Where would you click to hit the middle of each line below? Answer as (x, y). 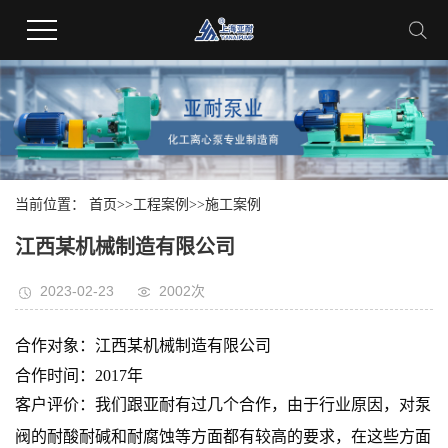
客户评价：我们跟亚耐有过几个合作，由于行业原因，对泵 (223, 405)
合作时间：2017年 (79, 376)
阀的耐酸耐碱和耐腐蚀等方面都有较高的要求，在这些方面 (223, 437)
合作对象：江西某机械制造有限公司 (143, 346)
